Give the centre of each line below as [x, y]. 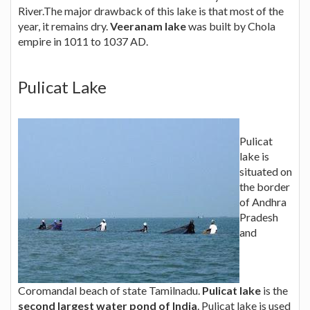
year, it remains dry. [64, 26]
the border [265, 186]
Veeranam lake [148, 26]
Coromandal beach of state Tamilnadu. [110, 290]
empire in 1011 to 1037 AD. [83, 41]
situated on [266, 171]
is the [274, 290]
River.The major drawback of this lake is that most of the [151, 10]
